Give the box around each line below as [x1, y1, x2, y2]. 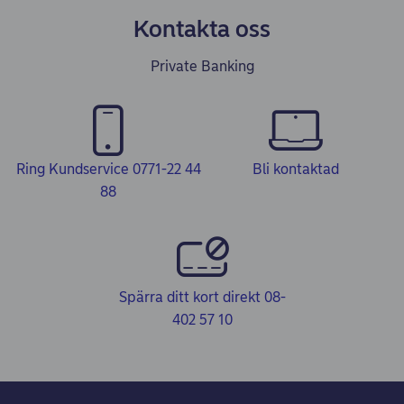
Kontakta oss [133, 14, 271, 43]
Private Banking [150, 58, 254, 75]
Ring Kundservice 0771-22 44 [15, 161, 201, 178]
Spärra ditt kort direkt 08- [118, 289, 286, 306]
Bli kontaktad [252, 161, 339, 178]
